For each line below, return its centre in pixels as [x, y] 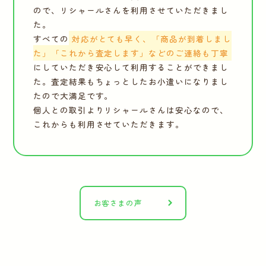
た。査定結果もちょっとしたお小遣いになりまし [131, 82]
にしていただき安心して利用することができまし [131, 67]
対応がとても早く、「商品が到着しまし [151, 39]
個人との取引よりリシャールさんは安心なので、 [131, 110]
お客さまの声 [118, 202]
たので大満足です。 [73, 96]
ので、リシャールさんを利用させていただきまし [131, 10]
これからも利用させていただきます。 [109, 124]
